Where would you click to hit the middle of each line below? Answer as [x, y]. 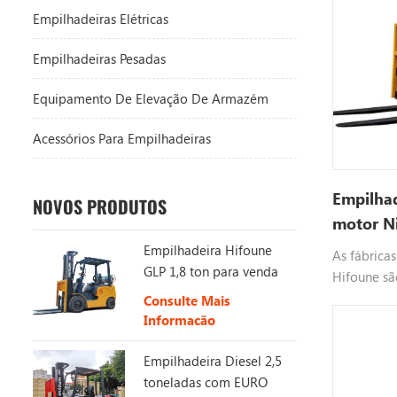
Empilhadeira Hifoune [207, 249]
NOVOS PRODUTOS [100, 206]
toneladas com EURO [205, 381]
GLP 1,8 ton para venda [210, 271]
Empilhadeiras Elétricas [101, 18]
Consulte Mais [187, 300]
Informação [179, 319]
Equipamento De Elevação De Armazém [151, 98]
